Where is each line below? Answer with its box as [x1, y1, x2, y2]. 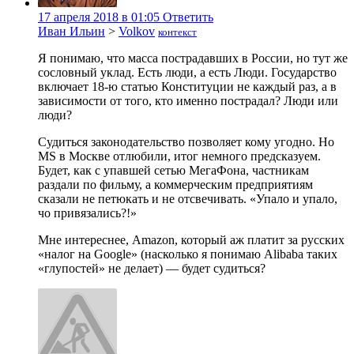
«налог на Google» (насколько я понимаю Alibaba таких [38, 247, 337, 261]
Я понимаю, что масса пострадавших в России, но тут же [38, 51, 348, 65]
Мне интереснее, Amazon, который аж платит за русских [38, 232, 345, 247]
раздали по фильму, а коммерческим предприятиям [38, 177, 313, 191]
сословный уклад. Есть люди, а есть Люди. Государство [38, 65, 337, 79]
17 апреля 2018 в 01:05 [38, 9, 160, 24]
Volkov [119, 24, 155, 38]
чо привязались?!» [38, 205, 137, 220]
